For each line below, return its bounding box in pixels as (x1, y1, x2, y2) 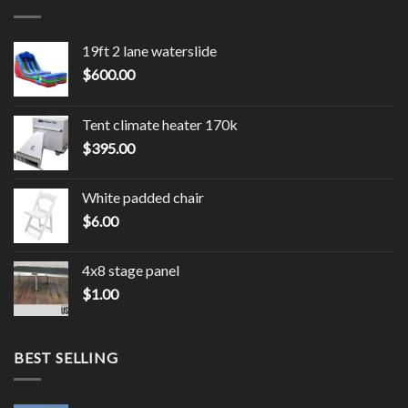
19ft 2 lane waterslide (82, 41, 217, 59)
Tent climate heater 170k (82, 115, 238, 133)
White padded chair (82, 188, 204, 206)
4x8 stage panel (82, 260, 179, 279)
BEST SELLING (14, 348, 118, 366)
